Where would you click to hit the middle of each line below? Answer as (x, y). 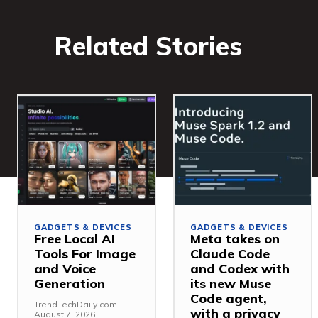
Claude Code (230, 253)
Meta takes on (235, 238)
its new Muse (231, 283)
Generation (70, 283)
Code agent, (229, 298)
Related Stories (148, 46)
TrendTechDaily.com (76, 304)
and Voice (65, 268)
